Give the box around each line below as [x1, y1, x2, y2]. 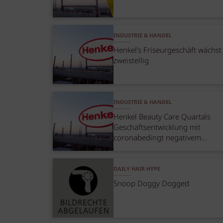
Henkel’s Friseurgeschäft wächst [113, 45, 222, 57]
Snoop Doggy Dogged [113, 178, 190, 191]
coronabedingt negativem [113, 132, 202, 145]
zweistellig [113, 55, 149, 68]
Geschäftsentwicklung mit [113, 122, 201, 134]
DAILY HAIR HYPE [113, 165, 161, 173]
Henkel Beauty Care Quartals [113, 111, 211, 124]
